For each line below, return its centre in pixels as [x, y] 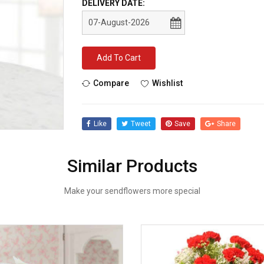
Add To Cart [119, 58]
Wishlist [167, 83]
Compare [111, 83]
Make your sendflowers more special [132, 191]
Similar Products [132, 166]
